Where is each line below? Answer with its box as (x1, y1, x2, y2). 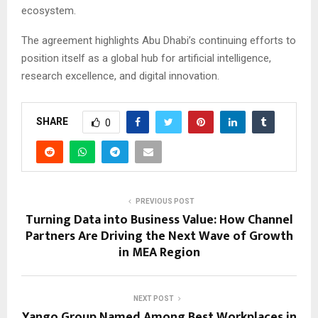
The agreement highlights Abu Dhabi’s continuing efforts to (21, 34, 296, 47)
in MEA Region (118, 242, 200, 263)
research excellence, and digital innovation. (21, 70, 219, 82)
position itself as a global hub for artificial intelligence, (21, 52, 271, 65)
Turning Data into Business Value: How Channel (25, 209, 293, 231)
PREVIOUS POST (135, 197, 194, 205)
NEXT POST (133, 295, 174, 302)
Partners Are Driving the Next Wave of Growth (25, 226, 293, 247)
